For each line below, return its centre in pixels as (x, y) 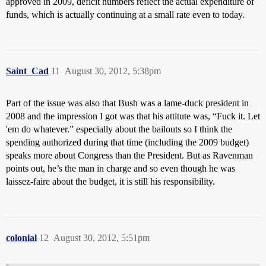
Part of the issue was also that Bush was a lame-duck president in (127, 103)
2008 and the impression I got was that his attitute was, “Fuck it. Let (133, 116)
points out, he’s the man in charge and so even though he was (121, 169)
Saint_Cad (27, 71)
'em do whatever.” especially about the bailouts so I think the (119, 129)
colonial (21, 238)
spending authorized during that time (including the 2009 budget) (127, 142)
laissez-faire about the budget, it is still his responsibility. (110, 182)
